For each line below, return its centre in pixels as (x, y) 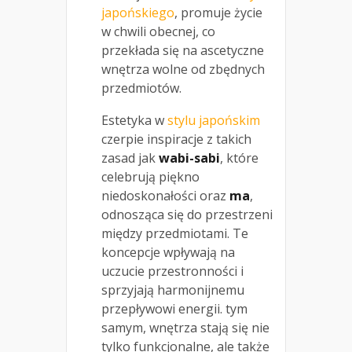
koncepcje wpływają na (168, 252)
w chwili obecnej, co (158, 31)
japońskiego (138, 12)
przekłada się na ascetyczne (183, 50)
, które (239, 158)
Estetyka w (134, 120)
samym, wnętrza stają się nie (185, 327)
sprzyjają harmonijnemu (173, 290)
